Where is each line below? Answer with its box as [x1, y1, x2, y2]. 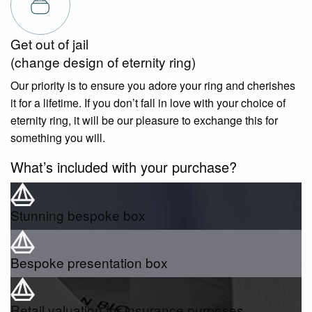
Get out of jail [10, 34, 88, 54]
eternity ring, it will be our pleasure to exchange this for [10, 112, 278, 129]
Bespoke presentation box [10, 253, 168, 272]
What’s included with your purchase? [10, 157, 237, 178]
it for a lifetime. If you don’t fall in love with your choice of [10, 95, 286, 111]
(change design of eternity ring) [10, 52, 196, 72]
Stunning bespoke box [10, 205, 146, 225]
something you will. [10, 130, 105, 146]
